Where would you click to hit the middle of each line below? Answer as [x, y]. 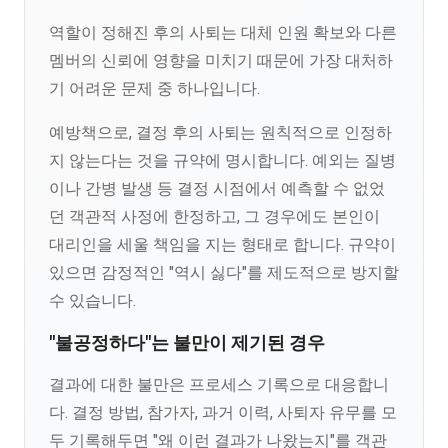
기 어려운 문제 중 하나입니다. [154, 88]
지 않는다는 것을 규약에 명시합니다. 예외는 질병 [222, 160]
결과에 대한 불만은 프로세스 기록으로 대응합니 [219, 384]
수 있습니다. [92, 300]
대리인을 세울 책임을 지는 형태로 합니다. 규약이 [222, 244]
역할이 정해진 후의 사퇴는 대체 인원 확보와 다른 [223, 32]
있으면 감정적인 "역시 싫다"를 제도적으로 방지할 [224, 272]
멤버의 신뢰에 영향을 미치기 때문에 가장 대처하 [221, 60]
